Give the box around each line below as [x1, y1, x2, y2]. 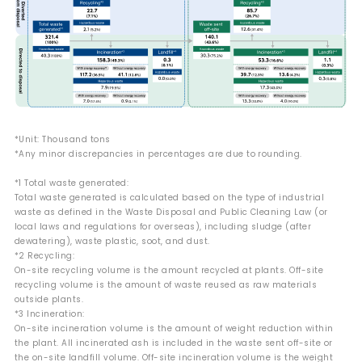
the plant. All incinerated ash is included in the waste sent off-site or [15, 336, 333, 349]
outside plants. [15, 293, 84, 305]
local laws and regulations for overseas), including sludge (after [15, 220, 312, 233]
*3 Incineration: [15, 307, 85, 320]
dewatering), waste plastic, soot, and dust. [15, 234, 210, 247]
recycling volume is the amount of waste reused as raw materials [15, 278, 318, 291]
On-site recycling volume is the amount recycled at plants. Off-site [15, 263, 324, 276]
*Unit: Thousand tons [15, 133, 111, 145]
